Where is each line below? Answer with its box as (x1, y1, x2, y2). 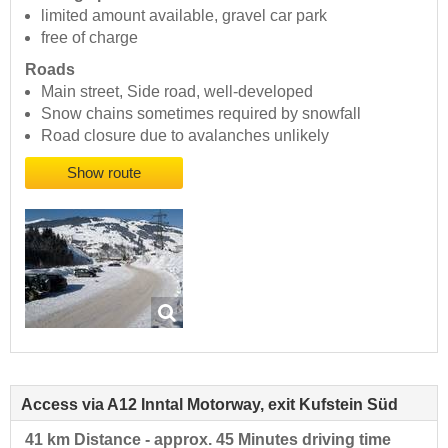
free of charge (41, 29, 138, 47)
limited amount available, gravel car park (41, 7, 327, 25)
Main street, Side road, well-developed (41, 83, 313, 101)
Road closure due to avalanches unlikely (41, 127, 329, 145)
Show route (67, 165, 141, 182)
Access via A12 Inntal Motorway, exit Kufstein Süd (21, 396, 398, 414)
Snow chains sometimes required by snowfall (41, 105, 361, 123)
